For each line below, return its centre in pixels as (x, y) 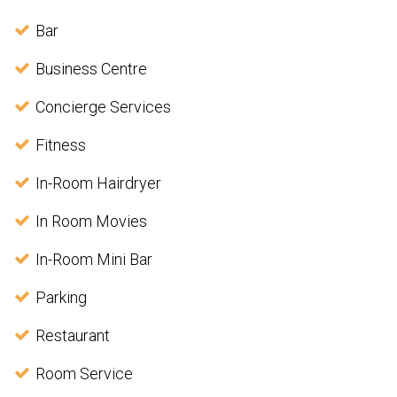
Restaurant (73, 335)
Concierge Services (103, 106)
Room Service (84, 373)
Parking (61, 297)
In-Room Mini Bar (94, 259)
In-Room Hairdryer (98, 183)
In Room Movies (91, 221)
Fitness (61, 144)
